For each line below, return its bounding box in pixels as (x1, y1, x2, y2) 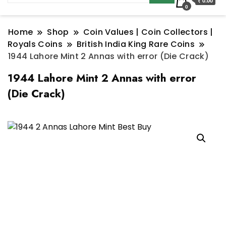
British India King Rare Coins (76, 38, 195, 50)
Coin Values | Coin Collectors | (83, 26, 213, 38)
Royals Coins (8, 38, 63, 50)
